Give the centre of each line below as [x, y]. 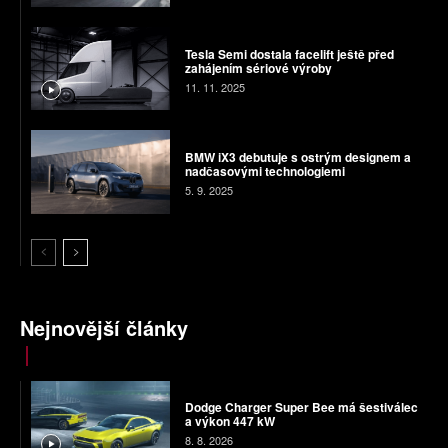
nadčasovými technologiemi [266, 171]
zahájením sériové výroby [258, 67]
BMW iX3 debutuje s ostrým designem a [297, 157]
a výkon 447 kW [229, 421]
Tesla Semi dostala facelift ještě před [289, 53]
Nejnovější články [104, 327]
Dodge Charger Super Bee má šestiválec [301, 407]
